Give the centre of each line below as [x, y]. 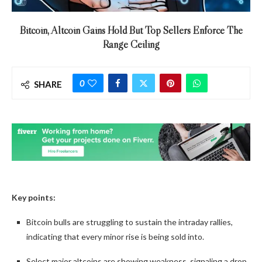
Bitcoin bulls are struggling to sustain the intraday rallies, [130, 222]
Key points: [34, 197]
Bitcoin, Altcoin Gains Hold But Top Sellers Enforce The [131, 30]
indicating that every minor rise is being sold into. [115, 236]
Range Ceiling [131, 44]
